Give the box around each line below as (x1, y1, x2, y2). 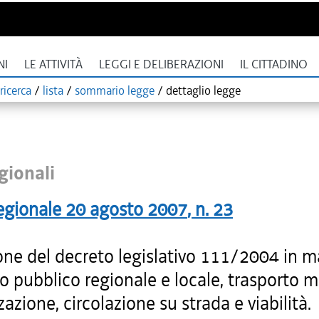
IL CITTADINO (240, 57, 308, 72)
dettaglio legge (166, 83, 241, 98)
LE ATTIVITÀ (24, 57, 83, 72)
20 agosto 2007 (66, 197, 187, 221)
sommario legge (75, 83, 155, 98)
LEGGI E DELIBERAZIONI (99, 57, 224, 72)
